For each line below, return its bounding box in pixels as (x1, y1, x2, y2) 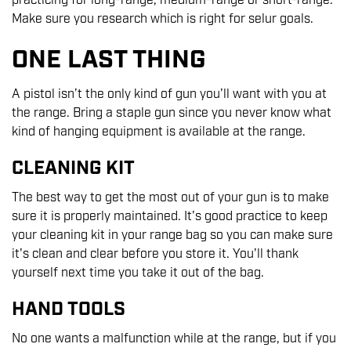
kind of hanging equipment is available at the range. (12, 124, 306, 141)
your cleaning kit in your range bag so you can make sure (12, 227, 333, 244)
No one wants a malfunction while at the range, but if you (12, 331, 336, 348)
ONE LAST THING (12, 44, 206, 78)
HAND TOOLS (12, 297, 125, 323)
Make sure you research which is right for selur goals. (12, 11, 313, 28)
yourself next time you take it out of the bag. (12, 265, 267, 282)
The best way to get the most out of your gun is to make (12, 190, 329, 207)
